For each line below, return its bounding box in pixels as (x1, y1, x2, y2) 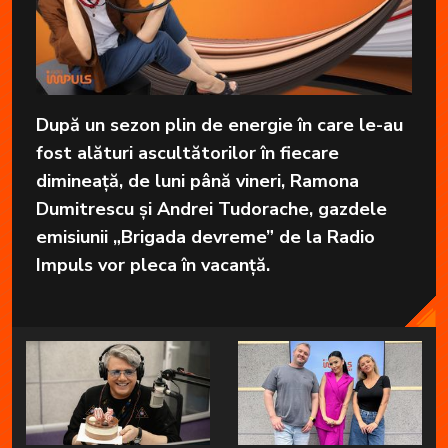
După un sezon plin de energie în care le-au (36, 112, 403, 137)
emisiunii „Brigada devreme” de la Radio (36, 224, 375, 249)
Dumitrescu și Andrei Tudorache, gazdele (36, 196, 387, 221)
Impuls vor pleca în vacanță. (36, 252, 270, 277)
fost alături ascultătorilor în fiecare (36, 140, 339, 165)
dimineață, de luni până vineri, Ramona (36, 168, 359, 193)
